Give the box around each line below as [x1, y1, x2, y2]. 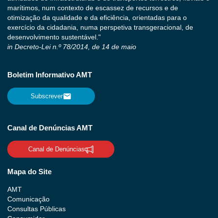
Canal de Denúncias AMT [7, 124, 92, 132]
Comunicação [7, 195, 50, 203]
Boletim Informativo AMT [7, 71, 92, 79]
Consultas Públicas [7, 205, 66, 213]
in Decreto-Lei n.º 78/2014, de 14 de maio [7, 43, 136, 51]
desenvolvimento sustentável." [7, 33, 101, 41]
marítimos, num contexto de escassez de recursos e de [7, 4, 178, 12]
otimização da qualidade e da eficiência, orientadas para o [7, 14, 187, 22]
